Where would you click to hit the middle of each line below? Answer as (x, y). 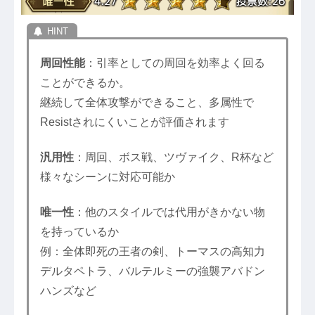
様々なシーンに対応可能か (107, 177)
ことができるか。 (85, 82)
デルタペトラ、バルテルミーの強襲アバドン (152, 271)
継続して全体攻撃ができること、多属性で (147, 102)
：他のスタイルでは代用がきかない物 (169, 212)
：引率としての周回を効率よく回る (175, 63)
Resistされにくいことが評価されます (134, 122)
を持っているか (79, 232)
